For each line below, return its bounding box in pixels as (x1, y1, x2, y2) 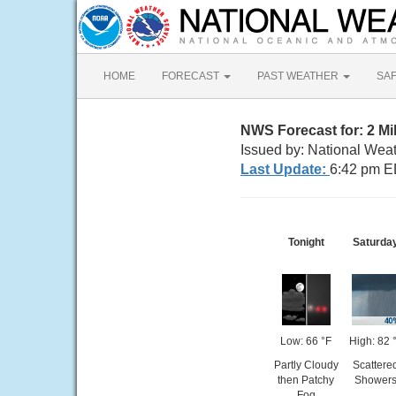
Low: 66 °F (280, 335, 331, 347)
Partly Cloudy (273, 359, 339, 371)
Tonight (287, 236, 324, 248)
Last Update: (240, 162, 330, 177)
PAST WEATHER (257, 70, 341, 82)
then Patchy (278, 374, 334, 386)
